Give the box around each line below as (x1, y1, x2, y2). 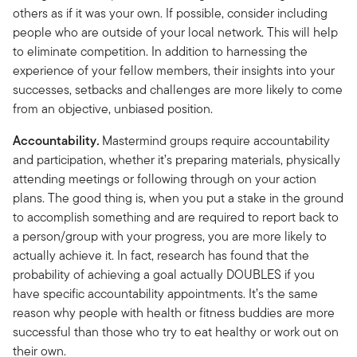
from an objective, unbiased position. (13, 99, 213, 118)
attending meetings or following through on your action (13, 169, 316, 188)
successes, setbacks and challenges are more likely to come (13, 80, 343, 99)
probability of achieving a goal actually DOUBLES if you (13, 265, 315, 284)
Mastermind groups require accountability (102, 131, 330, 150)
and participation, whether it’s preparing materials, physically (13, 150, 340, 169)
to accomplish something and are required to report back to (13, 207, 339, 226)
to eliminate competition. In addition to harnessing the (13, 41, 308, 61)
